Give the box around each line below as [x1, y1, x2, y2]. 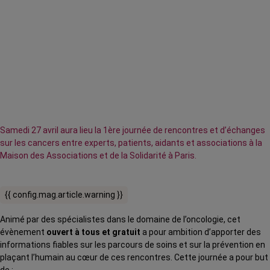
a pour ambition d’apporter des [140, 227, 261, 237]
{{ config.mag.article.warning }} [5, 190, 123, 200]
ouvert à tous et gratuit [46, 227, 140, 237]
